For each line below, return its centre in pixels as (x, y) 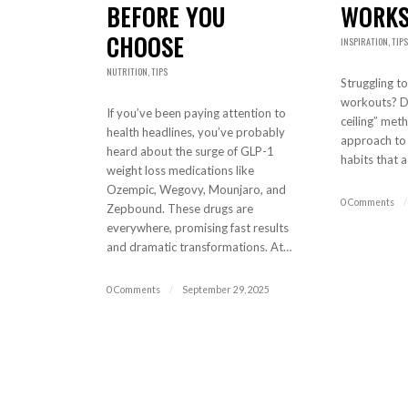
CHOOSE (146, 47)
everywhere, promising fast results (198, 228)
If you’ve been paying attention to (197, 113)
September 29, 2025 (226, 290)
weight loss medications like (181, 171)
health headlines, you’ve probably (196, 133)
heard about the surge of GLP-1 (191, 152)
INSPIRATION (364, 42)
